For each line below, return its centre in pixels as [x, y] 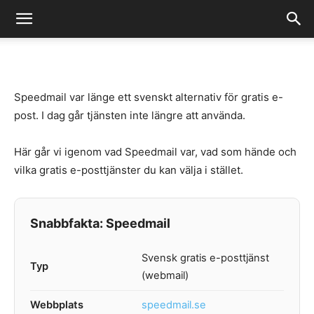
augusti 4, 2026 [154, 28]
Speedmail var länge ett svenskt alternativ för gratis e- [149, 97]
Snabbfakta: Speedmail [100, 223]
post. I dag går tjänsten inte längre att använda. [130, 115]
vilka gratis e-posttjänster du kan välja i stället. [129, 170]
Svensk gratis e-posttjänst [205, 258]
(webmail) [165, 275]
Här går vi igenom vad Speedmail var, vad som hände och [155, 152]
